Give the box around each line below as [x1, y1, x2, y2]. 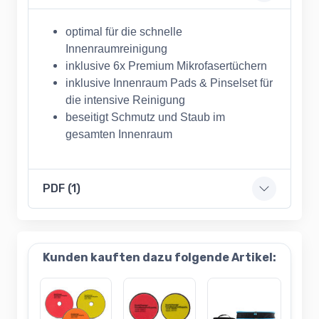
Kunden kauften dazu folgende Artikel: [43, 251, 276, 265]
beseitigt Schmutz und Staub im [66, 111, 225, 124]
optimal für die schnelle [66, 26, 182, 38]
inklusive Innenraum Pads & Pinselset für [66, 77, 273, 90]
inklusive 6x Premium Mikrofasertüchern [66, 60, 267, 73]
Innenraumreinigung [66, 43, 167, 56]
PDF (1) [43, 182, 80, 196]
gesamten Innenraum [66, 128, 172, 141]
